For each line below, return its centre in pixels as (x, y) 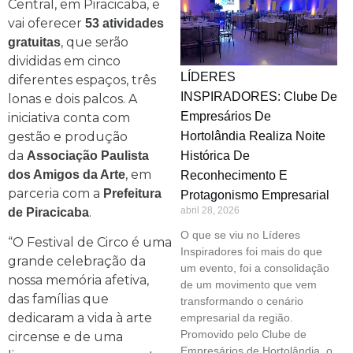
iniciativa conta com (69, 117)
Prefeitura (132, 193)
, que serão (95, 42)
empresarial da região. (236, 318)
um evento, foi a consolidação (255, 268)
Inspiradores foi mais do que (251, 252)
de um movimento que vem (248, 285)
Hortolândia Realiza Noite (253, 136)
